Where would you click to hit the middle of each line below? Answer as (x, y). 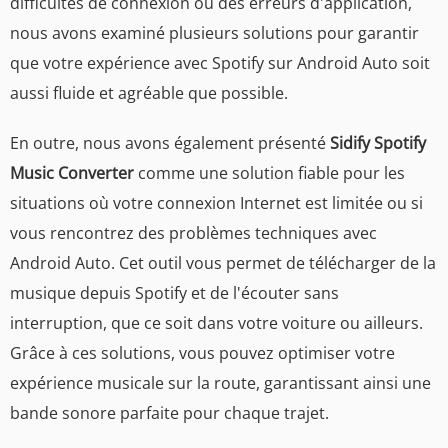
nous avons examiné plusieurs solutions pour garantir (214, 33)
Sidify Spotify (378, 143)
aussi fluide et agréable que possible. (149, 93)
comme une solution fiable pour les (269, 173)
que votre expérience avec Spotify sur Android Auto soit (220, 63)
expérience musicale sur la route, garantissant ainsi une (220, 383)
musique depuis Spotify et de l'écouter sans (174, 293)
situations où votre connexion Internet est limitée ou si (216, 203)
